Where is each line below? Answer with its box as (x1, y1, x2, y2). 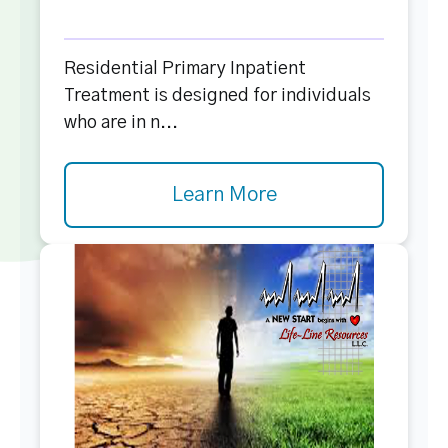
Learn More (171, 185, 277, 205)
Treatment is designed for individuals (64, 87, 371, 105)
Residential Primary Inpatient (64, 60, 306, 78)
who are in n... (64, 114, 178, 132)
